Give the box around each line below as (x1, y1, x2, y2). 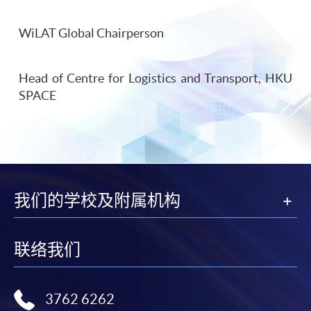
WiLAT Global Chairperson (19, 26, 164, 41)
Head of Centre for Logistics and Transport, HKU (19, 72, 292, 86)
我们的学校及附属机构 (14, 191, 180, 210)
